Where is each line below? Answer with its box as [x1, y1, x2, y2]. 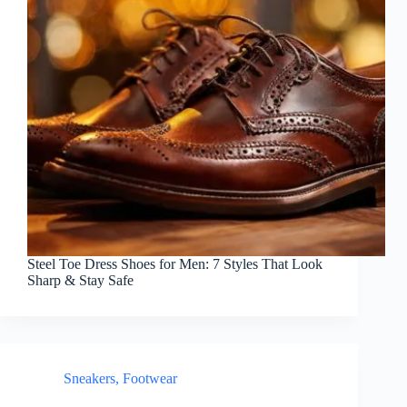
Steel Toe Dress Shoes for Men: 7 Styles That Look [27, 255, 323, 272]
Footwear [123, 370, 177, 386]
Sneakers [64, 370, 115, 386]
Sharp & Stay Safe [27, 272, 134, 288]
